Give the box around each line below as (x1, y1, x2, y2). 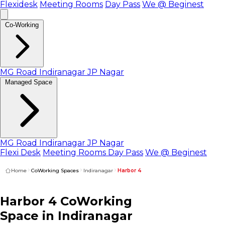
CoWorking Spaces (31, 167, 79, 174)
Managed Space (5, 78, 52, 86)
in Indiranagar (39, 208, 133, 223)
